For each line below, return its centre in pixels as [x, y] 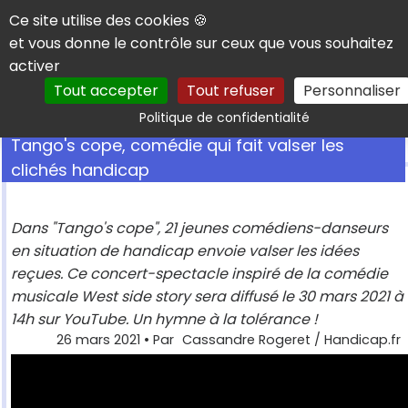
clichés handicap [80, 170]
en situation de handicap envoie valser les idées [185, 251]
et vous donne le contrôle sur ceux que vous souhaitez [201, 43]
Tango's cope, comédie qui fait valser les [178, 146]
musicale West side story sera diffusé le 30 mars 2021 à [207, 297]
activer [35, 66]
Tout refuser [231, 91]
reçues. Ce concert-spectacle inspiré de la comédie [199, 274]
